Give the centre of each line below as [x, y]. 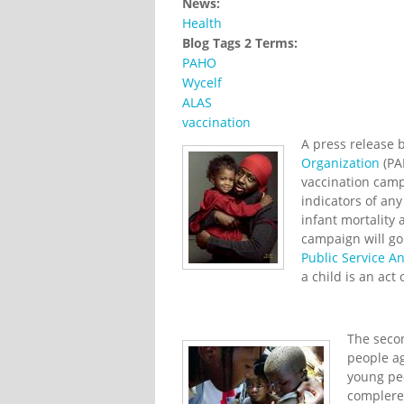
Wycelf [202, 82]
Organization [340, 162]
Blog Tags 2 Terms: [242, 42]
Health [202, 23]
